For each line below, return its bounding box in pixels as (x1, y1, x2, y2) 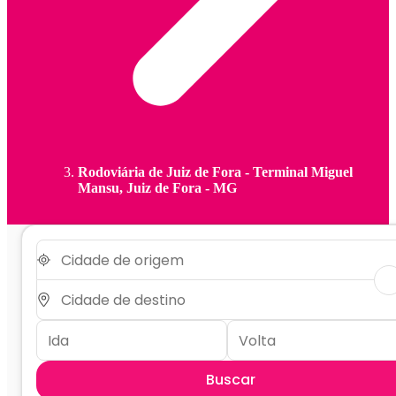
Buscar (206, 369, 255, 391)
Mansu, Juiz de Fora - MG (78, 180, 237, 196)
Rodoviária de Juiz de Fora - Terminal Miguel (78, 164, 353, 180)
